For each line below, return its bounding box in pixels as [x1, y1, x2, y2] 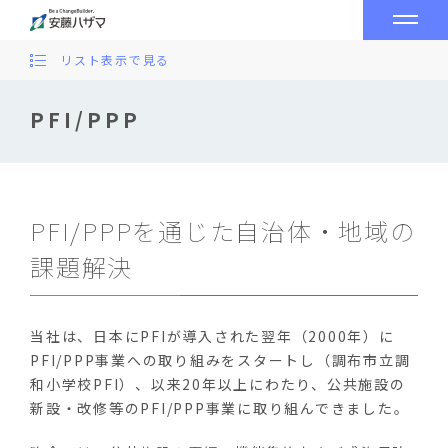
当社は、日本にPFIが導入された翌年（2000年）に [30, 326, 395, 346]
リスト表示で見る [60, 51, 170, 68]
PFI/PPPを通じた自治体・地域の [30, 213, 416, 248]
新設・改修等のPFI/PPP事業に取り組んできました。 [30, 398, 410, 418]
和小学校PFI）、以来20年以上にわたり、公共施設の [30, 374, 406, 394]
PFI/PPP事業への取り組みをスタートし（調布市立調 [30, 350, 411, 370]
